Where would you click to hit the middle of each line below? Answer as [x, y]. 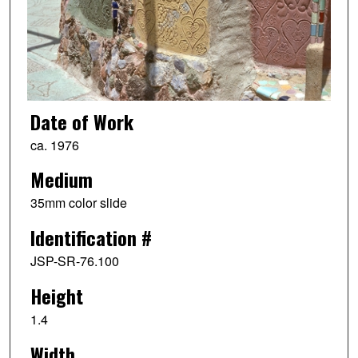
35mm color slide [78, 203]
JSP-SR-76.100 [74, 261]
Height [56, 296]
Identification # [91, 238]
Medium [61, 179]
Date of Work [82, 121]
